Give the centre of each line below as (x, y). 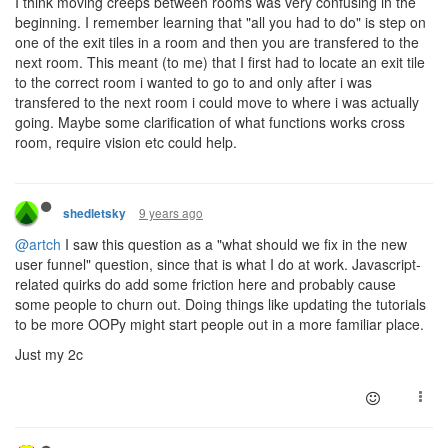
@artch (38, 243)
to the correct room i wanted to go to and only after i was (193, 81)
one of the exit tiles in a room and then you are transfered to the (217, 41)
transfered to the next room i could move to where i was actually (217, 101)
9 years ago (171, 212)
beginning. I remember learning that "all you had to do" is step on (220, 21)
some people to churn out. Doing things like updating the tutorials (220, 303)
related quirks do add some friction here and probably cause (205, 283)
